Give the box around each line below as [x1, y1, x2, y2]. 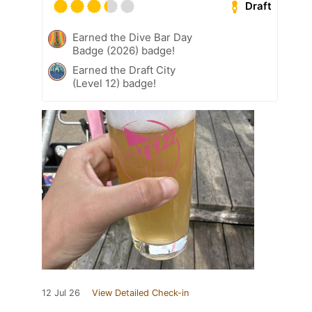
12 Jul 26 [42, 287, 80, 298]
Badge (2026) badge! [72, 43, 175, 57]
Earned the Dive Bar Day [72, 30, 192, 44]
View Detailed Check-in [92, 287, 189, 298]
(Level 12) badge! [72, 76, 156, 90]
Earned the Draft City [72, 63, 175, 77]
